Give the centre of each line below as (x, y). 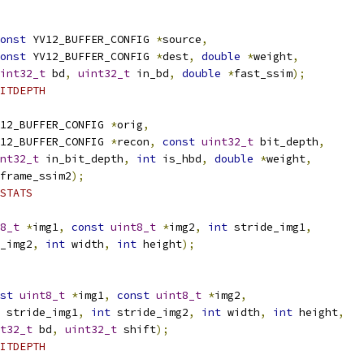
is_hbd (179, 159)
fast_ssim (263, 74)
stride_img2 (149, 312)
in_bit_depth (81, 159)
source (182, 39)
